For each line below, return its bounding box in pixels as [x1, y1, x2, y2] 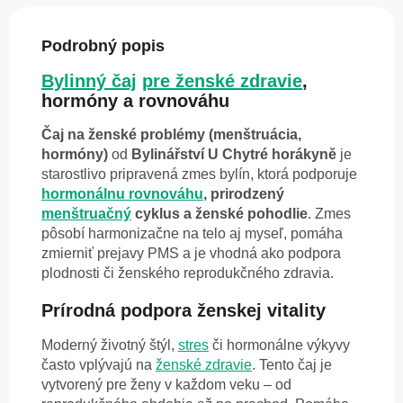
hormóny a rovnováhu [41, 90, 229, 111]
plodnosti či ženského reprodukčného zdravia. [41, 265, 334, 282]
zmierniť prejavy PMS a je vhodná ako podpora [41, 246, 341, 262]
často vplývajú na [41, 356, 156, 372]
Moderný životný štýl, [41, 336, 178, 353]
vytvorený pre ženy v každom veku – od [41, 376, 291, 392]
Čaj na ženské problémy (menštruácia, [41, 127, 301, 143]
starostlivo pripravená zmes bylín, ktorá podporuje [41, 166, 357, 183]
